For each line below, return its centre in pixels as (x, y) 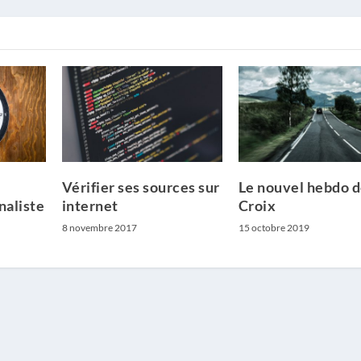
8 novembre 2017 (99, 228)
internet (90, 206)
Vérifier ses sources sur (141, 187)
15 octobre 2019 (274, 228)
